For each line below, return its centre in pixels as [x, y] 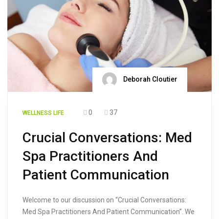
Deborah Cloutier [150, 79]
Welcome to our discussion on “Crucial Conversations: [104, 200]
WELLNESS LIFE [43, 113]
